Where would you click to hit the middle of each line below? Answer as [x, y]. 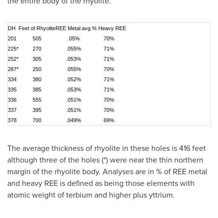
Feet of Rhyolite [37, 28]
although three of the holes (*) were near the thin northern [105, 160]
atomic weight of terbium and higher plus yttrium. [91, 195]
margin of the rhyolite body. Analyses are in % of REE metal [107, 172]
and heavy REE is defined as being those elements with [101, 183]
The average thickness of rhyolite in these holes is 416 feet [107, 148]
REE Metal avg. [74, 28]
